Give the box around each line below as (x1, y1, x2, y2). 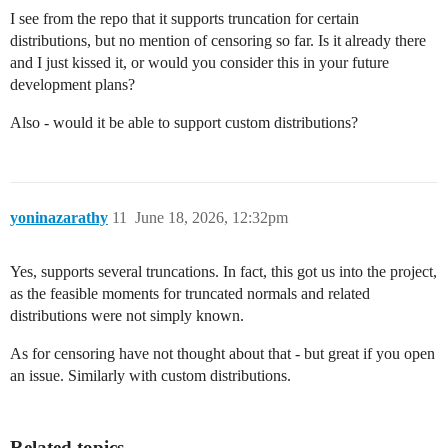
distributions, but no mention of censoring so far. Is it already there (10, 32, 426, 50)
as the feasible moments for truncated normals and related (10, 285, 370, 303)
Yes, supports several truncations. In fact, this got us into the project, (10, 263, 437, 281)
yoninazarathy (10, 209, 108, 227)
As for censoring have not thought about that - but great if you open (10, 345, 435, 363)
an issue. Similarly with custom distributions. (10, 367, 291, 385)
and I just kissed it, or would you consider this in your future (10, 54, 389, 72)
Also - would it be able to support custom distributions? (10, 114, 358, 132)
